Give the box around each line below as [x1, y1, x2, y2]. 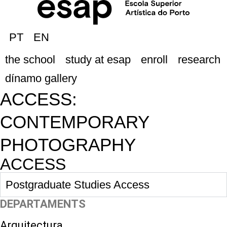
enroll [141, 53, 168, 66]
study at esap [65, 53, 131, 66]
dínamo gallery [5, 72, 77, 85]
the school [5, 53, 55, 66]
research [178, 53, 220, 66]
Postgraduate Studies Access [6, 178, 149, 192]
